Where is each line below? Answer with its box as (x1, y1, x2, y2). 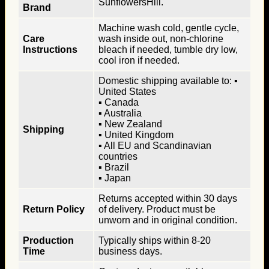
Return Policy (23, 204, 85, 214)
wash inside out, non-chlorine (98, 33, 223, 44)
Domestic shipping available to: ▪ (98, 75, 238, 86)
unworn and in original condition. (98, 214, 237, 225)
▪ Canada (98, 97, 139, 107)
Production (23, 235, 74, 246)
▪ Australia (98, 107, 142, 118)
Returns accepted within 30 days (98, 193, 237, 204)
